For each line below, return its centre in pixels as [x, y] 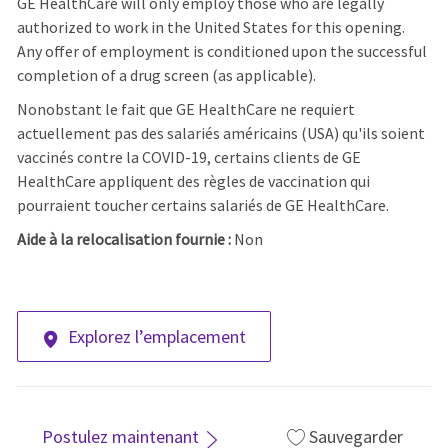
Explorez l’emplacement [156, 337]
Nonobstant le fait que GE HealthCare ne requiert [185, 109]
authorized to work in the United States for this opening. [210, 27]
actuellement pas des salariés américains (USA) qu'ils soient [220, 133]
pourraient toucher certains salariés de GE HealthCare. [202, 205]
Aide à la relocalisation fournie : [125, 239]
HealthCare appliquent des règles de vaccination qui [193, 181]
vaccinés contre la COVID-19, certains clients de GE [188, 157]
